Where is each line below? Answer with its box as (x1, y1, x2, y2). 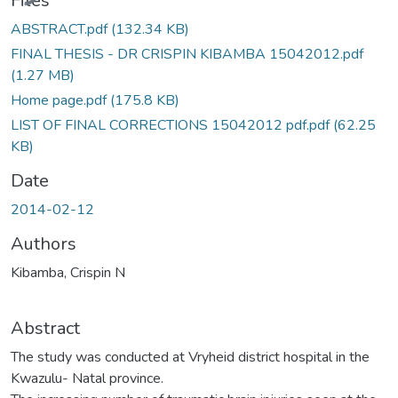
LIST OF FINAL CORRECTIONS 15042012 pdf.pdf (11, 115, 333, 135)
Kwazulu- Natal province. (11, 368, 163, 388)
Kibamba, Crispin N (11, 262, 125, 283)
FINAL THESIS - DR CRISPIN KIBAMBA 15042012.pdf (11, 44, 363, 64)
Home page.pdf (11, 90, 110, 110)
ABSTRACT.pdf (11, 19, 111, 39)
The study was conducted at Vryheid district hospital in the (11, 346, 370, 367)
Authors (11, 231, 76, 256)
